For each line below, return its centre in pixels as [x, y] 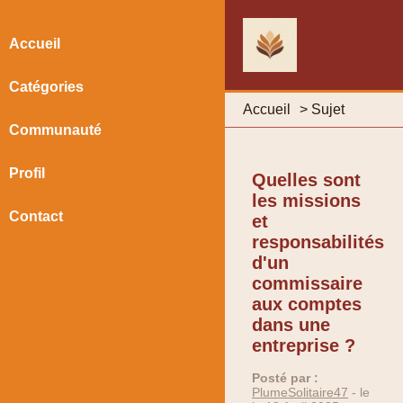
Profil [27, 173]
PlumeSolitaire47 [300, 393]
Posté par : [285, 378]
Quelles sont [306, 179]
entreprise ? [304, 345]
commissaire [307, 283]
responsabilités [318, 242]
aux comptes [307, 304]
